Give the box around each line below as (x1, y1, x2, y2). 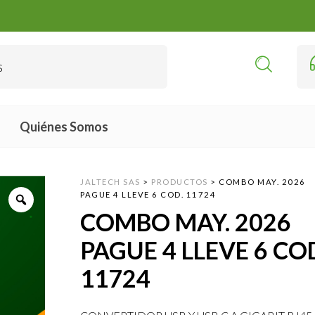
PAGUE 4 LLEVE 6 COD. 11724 (80, 189, 217, 199)
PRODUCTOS (151, 176, 208, 186)
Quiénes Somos (19, 118, 108, 134)
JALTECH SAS (80, 176, 141, 186)
